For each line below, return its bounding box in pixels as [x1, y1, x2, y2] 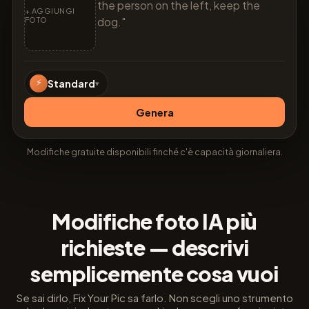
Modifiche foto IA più [52, 208, 257, 235]
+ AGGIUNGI [25, 6, 75, 15]
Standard [48, 77, 95, 90]
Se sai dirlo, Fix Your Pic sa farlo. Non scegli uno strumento [16, 291, 293, 304]
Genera [135, 106, 174, 119]
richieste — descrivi [60, 235, 249, 261]
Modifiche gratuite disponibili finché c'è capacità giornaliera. [26, 146, 283, 157]
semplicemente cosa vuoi [30, 261, 279, 287]
